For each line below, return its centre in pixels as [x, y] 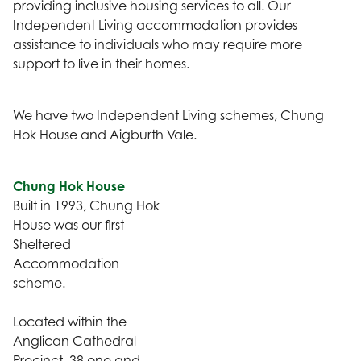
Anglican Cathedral [75, 340]
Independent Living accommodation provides [155, 25]
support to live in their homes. [101, 63]
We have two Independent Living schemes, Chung [168, 115]
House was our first [68, 224]
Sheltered [42, 244]
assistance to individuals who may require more [158, 44]
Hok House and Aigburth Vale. [105, 134]
